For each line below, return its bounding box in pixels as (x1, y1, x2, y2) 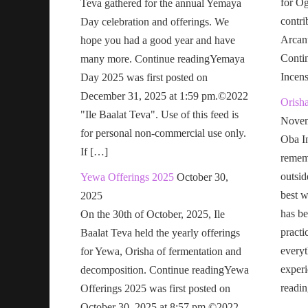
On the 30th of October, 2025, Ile (80, 208, 225, 220)
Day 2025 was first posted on (80, 71, 208, 83)
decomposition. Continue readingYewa (80, 263, 249, 276)
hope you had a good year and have (80, 34, 235, 46)
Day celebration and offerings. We (80, 15, 229, 27)
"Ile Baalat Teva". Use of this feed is (80, 108, 239, 120)
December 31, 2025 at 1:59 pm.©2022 (80, 89, 248, 102)
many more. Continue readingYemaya (80, 52, 245, 65)
